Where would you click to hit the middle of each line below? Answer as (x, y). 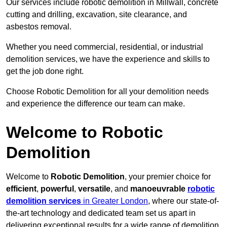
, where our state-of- (183, 201)
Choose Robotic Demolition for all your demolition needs (107, 92)
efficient (21, 189)
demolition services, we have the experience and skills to (108, 59)
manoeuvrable (159, 189)
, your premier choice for (168, 177)
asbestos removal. (39, 27)
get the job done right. (45, 71)
